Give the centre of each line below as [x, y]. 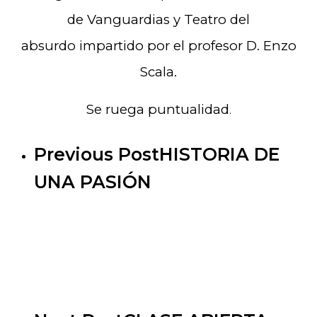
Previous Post [97, 155]
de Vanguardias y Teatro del [158, 20]
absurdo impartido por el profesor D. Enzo [158, 46]
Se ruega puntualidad [157, 110]
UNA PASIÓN [93, 182]
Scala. [158, 72]
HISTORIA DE [219, 155]
